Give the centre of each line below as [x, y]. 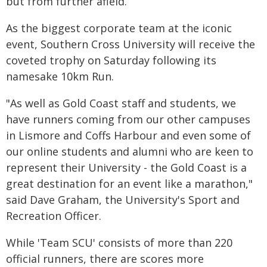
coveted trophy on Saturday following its [111, 60]
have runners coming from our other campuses [128, 119]
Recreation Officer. [54, 216]
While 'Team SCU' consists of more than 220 [119, 243]
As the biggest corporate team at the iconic [119, 28]
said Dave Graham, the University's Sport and [123, 200]
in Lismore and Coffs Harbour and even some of [128, 135]
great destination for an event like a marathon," [129, 184]
